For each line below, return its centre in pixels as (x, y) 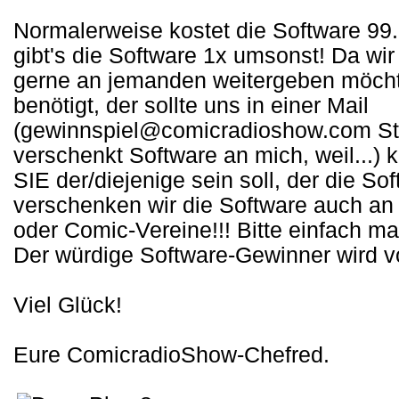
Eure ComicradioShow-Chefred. (171, 355)
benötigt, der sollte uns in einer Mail (191, 106)
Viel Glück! (68, 305)
